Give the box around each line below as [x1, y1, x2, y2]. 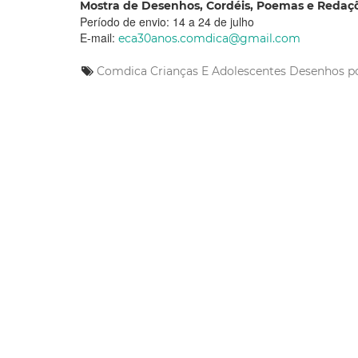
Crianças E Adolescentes [150, 64, 286, 79]
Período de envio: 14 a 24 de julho [80, 14, 254, 30]
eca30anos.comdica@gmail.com [118, 31, 300, 46]
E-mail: [80, 30, 118, 46]
